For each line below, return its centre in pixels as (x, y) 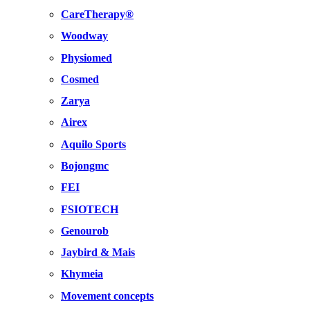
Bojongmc (85, 166)
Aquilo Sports (93, 144)
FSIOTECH (90, 209)
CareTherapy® (97, 15)
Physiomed (86, 57)
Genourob (85, 230)
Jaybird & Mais (98, 253)
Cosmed (80, 79)
